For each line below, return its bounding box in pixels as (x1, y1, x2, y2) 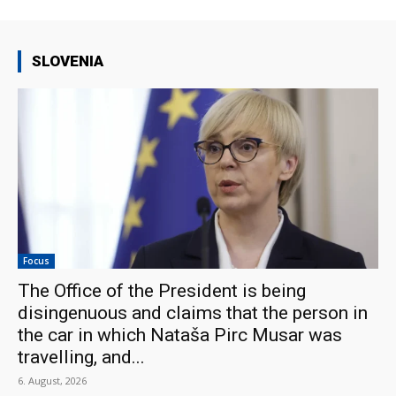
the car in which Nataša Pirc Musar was (18, 324, 342, 346)
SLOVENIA (32, 51, 103, 70)
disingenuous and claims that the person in (18, 301, 368, 324)
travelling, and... (18, 346, 145, 368)
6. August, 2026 (18, 373, 87, 387)
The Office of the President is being (18, 279, 306, 301)
